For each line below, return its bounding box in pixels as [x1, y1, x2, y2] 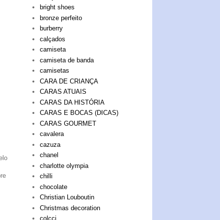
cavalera [40, 130, 64, 138]
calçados [40, 35, 66, 43]
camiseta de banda [40, 56, 94, 64]
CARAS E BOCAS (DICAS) [40, 109, 119, 117]
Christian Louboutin [40, 193, 95, 201]
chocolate [40, 183, 68, 191]
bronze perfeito [40, 14, 82, 22]
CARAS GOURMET [40, 119, 97, 127]
